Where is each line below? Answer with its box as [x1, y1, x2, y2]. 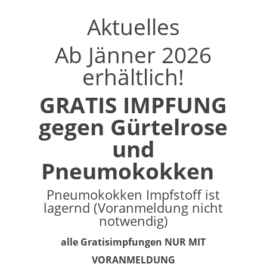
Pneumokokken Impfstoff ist [46, 185, 221, 203]
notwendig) [98, 211, 168, 229]
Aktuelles [86, 11, 180, 42]
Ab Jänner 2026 [55, 39, 212, 70]
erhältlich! [82, 61, 185, 92]
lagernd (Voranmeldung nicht [44, 198, 223, 216]
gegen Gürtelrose [39, 111, 228, 142]
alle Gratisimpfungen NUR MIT [61, 235, 206, 249]
